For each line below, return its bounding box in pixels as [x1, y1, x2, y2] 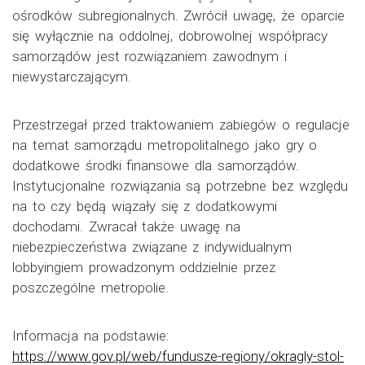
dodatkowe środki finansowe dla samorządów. [12, 157, 299, 174]
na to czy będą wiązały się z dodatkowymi [12, 198, 278, 215]
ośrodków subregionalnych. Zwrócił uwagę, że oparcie [12, 7, 345, 24]
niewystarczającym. [12, 68, 131, 86]
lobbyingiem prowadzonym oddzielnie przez [12, 259, 276, 276]
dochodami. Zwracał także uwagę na [12, 218, 240, 235]
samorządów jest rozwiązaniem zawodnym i [12, 48, 287, 65]
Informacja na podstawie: [12, 328, 170, 345]
